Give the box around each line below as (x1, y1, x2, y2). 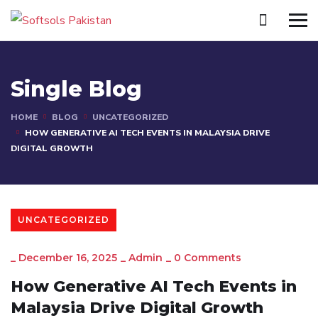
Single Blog (11, 76, 142, 103)
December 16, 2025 (18, 251, 117, 265)
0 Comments (174, 251, 241, 265)
